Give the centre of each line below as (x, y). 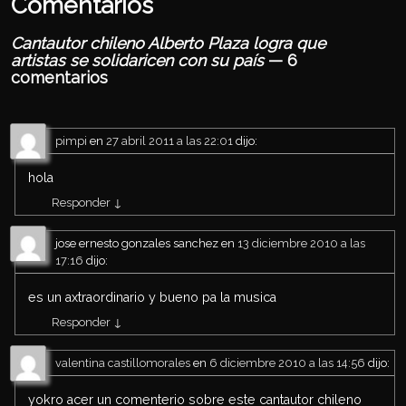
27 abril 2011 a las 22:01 (169, 140)
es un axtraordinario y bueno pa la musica (153, 298)
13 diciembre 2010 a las (301, 244)
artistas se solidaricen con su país (137, 60)
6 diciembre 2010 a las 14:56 (287, 363)
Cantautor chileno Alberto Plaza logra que (168, 43)
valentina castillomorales (123, 363)
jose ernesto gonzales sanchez (137, 244)
